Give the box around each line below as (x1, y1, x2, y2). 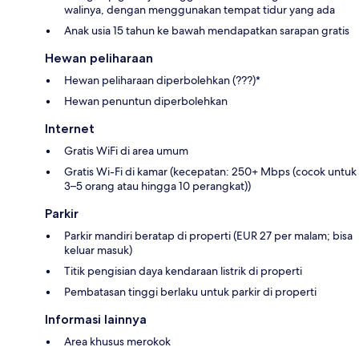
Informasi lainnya (45, 311, 147, 327)
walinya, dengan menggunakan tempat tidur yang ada (64, 2, 335, 17)
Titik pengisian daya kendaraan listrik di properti (64, 263, 302, 278)
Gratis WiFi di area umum (64, 143, 188, 158)
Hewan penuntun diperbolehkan (64, 93, 228, 108)
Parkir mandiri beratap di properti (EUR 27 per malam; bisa (64, 228, 353, 243)
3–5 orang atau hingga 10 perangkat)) (64, 178, 251, 193)
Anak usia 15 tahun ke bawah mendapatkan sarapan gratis (64, 22, 349, 38)
